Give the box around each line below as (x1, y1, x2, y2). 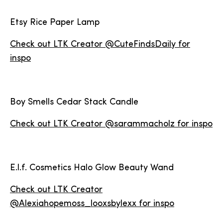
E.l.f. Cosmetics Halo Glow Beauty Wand (10, 163, 174, 173)
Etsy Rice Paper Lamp (10, 18, 100, 27)
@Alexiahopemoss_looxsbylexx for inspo (10, 199, 174, 209)
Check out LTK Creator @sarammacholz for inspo (10, 119, 213, 129)
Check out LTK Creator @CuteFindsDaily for (10, 40, 190, 49)
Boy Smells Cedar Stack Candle (10, 98, 138, 107)
